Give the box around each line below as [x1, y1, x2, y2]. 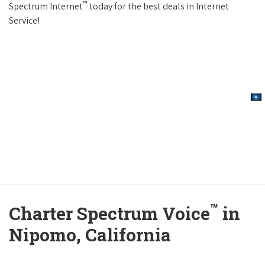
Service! [9, 14, 40, 27]
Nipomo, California [9, 223, 171, 247]
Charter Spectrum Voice [9, 202, 210, 225]
